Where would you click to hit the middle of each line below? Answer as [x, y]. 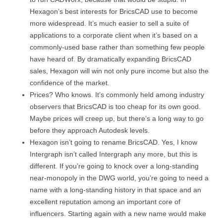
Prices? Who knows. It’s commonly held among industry [117, 95]
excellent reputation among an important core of [105, 202]
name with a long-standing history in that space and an [115, 190]
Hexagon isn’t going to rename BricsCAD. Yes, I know [113, 142]
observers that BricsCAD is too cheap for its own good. [115, 107]
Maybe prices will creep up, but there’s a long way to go [117, 118]
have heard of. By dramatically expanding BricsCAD [111, 59]
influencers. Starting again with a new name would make [118, 214]
